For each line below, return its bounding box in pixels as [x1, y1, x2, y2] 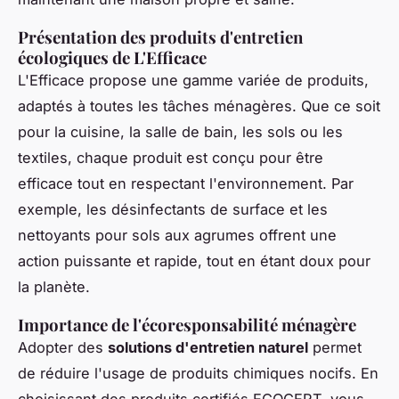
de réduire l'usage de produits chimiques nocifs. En [18, 364, 379, 383]
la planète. [18, 278, 90, 297]
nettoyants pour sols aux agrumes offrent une [18, 226, 337, 245]
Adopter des [18, 338, 108, 357]
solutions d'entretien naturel [108, 338, 308, 357]
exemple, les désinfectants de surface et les [18, 200, 328, 219]
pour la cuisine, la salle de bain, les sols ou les [18, 123, 343, 142]
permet [308, 338, 362, 357]
